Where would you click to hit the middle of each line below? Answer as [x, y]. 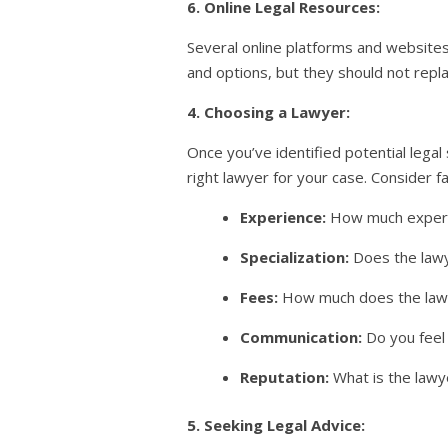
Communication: [301, 337]
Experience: [283, 217]
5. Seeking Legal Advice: [276, 424]
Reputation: [285, 377]
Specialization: [295, 257]
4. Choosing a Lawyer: [268, 112]
